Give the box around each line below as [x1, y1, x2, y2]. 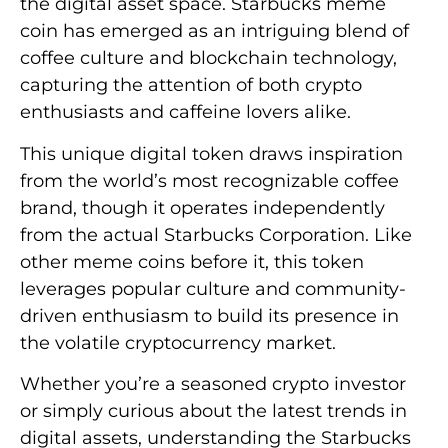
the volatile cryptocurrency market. [20, 331, 336, 354]
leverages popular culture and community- [20, 277, 406, 300]
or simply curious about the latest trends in [20, 400, 407, 423]
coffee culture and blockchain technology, [20, 47, 397, 70]
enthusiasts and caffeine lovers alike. [20, 101, 351, 124]
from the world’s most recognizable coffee [20, 169, 399, 192]
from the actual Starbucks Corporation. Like [20, 223, 412, 246]
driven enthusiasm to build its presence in [20, 304, 399, 327]
